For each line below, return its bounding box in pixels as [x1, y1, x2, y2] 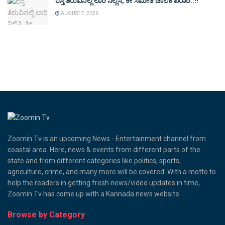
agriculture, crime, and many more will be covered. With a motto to [8, 167, 216, 176]
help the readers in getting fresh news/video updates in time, [8, 178, 200, 187]
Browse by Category [8, 209, 85, 219]
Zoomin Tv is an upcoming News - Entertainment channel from [8, 134, 206, 143]
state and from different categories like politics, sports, [8, 156, 181, 165]
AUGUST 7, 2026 [60, 11, 98, 17]
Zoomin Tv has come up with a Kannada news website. [8, 189, 181, 198]
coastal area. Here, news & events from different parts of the [8, 145, 200, 154]
